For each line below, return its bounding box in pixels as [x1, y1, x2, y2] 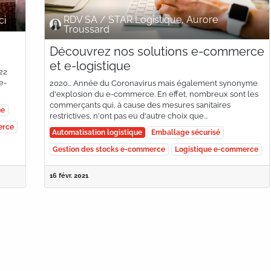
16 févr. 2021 [49, 171, 88, 180]
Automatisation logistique [52, 128, 143, 137]
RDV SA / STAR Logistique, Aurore [63, 13, 218, 25]
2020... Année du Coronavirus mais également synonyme [49, 78, 258, 88]
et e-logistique [49, 58, 131, 73]
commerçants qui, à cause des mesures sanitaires [49, 100, 230, 109]
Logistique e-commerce [174, 145, 258, 154]
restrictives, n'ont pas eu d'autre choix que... [49, 111, 207, 120]
